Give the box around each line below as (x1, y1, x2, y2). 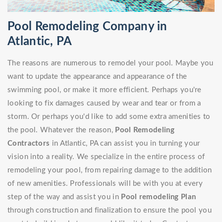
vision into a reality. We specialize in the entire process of (7, 153, 205, 161)
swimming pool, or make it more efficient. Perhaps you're (7, 86, 202, 94)
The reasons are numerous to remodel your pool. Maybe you (7, 59, 214, 67)
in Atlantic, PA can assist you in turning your (50, 140, 200, 148)
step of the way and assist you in (7, 193, 121, 201)
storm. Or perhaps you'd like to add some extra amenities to (7, 113, 211, 121)
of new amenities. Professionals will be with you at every (7, 180, 203, 188)
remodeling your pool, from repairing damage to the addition (7, 166, 212, 174)
